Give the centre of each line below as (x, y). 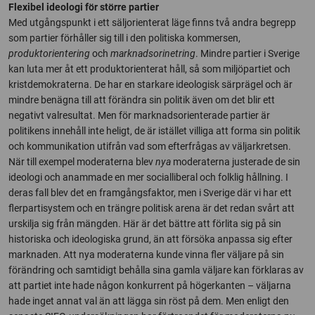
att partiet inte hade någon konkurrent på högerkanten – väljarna (150, 285)
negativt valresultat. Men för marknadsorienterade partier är (139, 115)
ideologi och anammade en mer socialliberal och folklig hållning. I (148, 177)
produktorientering (49, 53)
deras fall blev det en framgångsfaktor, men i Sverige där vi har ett (150, 192)
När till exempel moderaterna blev (82, 161)
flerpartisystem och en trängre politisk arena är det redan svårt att (152, 208)
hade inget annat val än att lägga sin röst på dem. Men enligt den (149, 301)
